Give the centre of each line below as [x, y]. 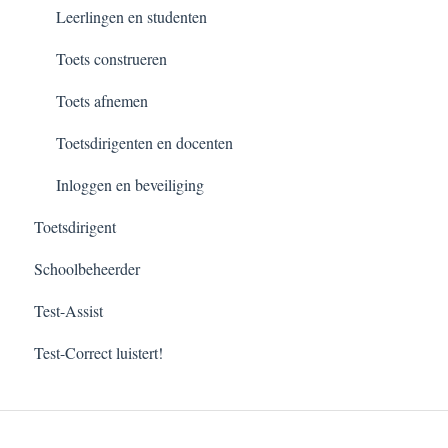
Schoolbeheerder [87, 268]
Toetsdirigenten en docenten [144, 142]
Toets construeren [111, 58]
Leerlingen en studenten [131, 16]
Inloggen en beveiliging [130, 184]
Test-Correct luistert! [98, 352]
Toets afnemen [102, 100]
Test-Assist [68, 310]
